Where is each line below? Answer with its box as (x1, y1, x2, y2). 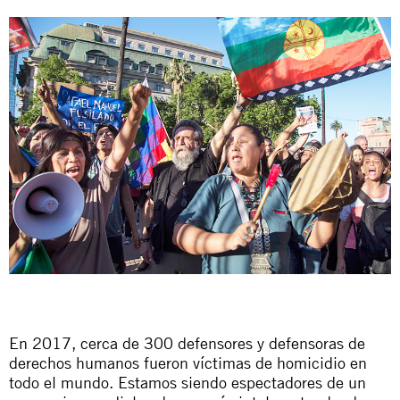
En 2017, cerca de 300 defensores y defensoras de (9, 332, 365, 353)
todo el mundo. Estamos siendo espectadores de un (9, 371, 366, 392)
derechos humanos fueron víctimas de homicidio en (9, 352, 367, 372)
